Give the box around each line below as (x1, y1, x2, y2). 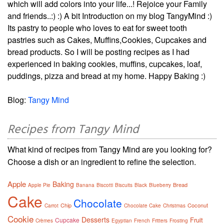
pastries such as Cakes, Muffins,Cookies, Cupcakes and (7, 33, 206, 45)
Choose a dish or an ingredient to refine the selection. (7, 155, 196, 167)
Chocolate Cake (124, 201, 161, 209)
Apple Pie (28, 181, 50, 188)
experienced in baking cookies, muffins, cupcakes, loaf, (7, 57, 202, 69)
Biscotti (96, 181, 113, 188)
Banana (76, 181, 94, 188)
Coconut (187, 200, 208, 209)
